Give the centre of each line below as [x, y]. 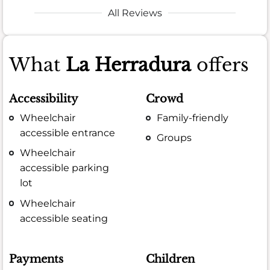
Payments [36, 259]
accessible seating [64, 218]
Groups [174, 138]
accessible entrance [68, 133]
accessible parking [65, 168]
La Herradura [128, 64]
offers [220, 64]
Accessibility [44, 99]
